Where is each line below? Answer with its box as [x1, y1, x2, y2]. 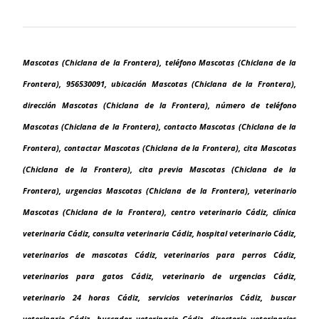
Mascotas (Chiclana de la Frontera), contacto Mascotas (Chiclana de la [23, 122, 296, 132]
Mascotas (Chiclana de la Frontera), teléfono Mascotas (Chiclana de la [23, 58, 296, 68]
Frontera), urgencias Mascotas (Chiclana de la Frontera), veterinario [23, 186, 296, 197]
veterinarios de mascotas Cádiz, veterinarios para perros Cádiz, [23, 250, 296, 261]
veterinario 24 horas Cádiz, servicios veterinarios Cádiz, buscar [23, 293, 296, 303]
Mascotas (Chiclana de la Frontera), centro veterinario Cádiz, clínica [23, 207, 296, 218]
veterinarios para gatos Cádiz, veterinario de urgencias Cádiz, [23, 271, 296, 282]
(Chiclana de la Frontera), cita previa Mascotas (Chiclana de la [23, 164, 296, 175]
